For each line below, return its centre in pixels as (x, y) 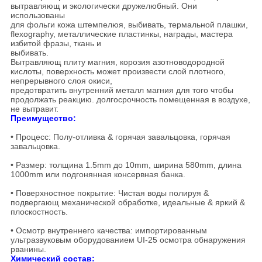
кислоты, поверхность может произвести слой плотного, (118, 72)
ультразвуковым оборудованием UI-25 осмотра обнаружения (128, 240)
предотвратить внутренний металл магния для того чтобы (122, 90)
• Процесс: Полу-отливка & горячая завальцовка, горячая (120, 137)
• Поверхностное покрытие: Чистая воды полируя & (109, 193)
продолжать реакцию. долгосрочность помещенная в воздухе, (130, 100)
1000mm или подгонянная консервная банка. (98, 175)
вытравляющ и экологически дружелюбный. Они (104, 6)
